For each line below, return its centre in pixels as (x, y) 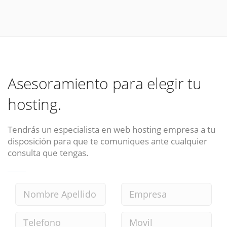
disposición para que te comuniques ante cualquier (107, 141)
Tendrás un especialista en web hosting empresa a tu (111, 129)
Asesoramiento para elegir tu (105, 84)
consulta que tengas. (48, 152)
